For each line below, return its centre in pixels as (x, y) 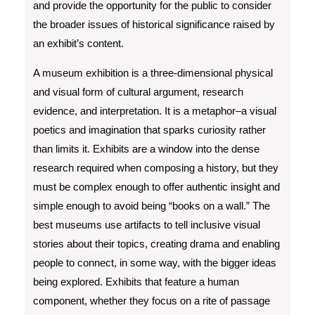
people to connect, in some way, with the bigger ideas (155, 263)
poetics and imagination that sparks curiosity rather (149, 130)
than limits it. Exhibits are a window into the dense (146, 149)
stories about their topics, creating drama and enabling (156, 244)
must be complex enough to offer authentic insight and (156, 187)
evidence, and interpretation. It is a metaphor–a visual (155, 111)
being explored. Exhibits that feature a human (136, 282)
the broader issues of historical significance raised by (154, 24)
